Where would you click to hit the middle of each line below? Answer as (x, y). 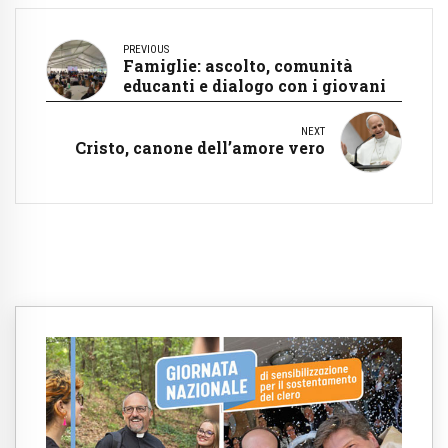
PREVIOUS (146, 49)
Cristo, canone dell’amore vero (200, 147)
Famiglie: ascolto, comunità (238, 65)
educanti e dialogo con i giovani (254, 85)
